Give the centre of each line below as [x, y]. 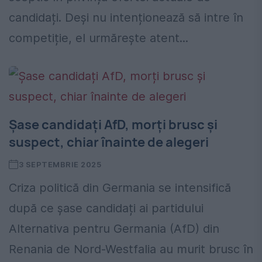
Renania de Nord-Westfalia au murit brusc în [131, 249]
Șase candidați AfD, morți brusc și [113, 125]
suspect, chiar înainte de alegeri [109, 142]
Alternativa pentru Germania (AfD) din [114, 229]
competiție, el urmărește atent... [99, 38]
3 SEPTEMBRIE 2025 [60, 165]
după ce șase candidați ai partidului [106, 208]
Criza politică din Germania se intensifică [120, 188]
